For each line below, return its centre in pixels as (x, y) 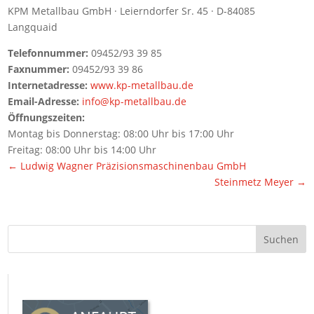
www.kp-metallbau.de (142, 85)
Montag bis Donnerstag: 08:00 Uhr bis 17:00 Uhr (121, 134)
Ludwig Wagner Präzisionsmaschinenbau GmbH (132, 166)
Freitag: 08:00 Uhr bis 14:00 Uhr (82, 150)
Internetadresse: (48, 85)
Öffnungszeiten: (47, 117)
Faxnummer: (39, 69)
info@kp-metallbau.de (135, 101)
